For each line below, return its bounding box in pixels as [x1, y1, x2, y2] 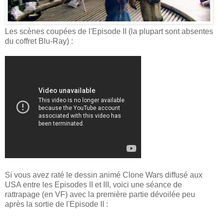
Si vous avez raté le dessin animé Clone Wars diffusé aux [5, 170, 202, 179]
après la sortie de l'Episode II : [5, 200, 108, 208]
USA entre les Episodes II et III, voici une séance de [5, 180, 182, 189]
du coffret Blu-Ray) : [5, 36, 73, 45]
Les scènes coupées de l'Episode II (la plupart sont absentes [5, 27, 213, 36]
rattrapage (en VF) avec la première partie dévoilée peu [5, 190, 195, 199]
